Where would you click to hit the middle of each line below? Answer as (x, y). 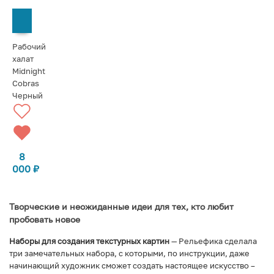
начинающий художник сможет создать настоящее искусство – (132, 265)
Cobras (26, 83)
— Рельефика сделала (213, 241)
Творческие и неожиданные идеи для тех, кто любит (121, 206)
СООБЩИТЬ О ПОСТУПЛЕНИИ (70, 20)
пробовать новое (45, 219)
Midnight (29, 71)
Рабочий (29, 46)
